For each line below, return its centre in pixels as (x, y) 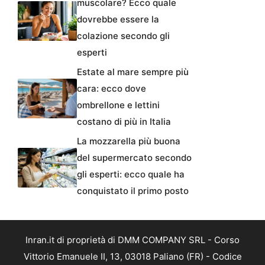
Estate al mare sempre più (133, 72)
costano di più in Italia (124, 122)
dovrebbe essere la (118, 19)
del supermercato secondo (134, 158)
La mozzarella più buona (129, 141)
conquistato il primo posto (133, 191)
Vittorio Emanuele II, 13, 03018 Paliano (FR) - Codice (132, 256)
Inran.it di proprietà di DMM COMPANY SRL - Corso (132, 240)
